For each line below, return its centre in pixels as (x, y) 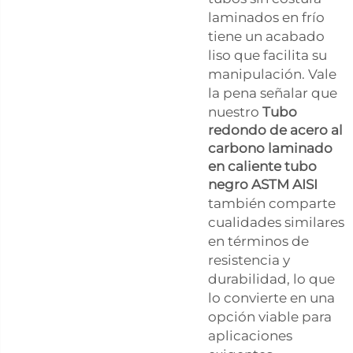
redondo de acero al (275, 130)
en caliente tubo (262, 166)
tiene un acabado (266, 36)
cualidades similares (276, 222)
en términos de (258, 241)
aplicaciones (250, 335)
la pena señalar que (273, 93)
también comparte (272, 203)
